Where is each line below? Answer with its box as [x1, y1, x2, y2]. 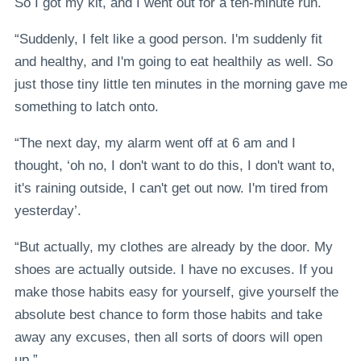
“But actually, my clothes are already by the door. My [14, 239, 333, 255]
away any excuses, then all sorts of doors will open [14, 329, 322, 345]
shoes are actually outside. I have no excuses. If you [14, 261, 333, 277]
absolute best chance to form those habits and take [14, 306, 322, 322]
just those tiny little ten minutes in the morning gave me [14, 76, 347, 92]
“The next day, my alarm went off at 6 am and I [14, 135, 296, 151]
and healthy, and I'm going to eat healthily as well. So [14, 53, 333, 69]
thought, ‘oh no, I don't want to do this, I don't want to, [14, 157, 335, 173]
